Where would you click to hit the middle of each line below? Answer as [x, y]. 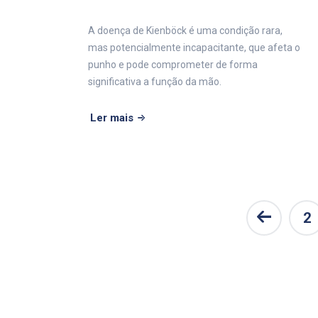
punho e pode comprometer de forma [173, 64]
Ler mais [112, 117]
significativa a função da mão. [155, 81]
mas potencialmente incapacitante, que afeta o [194, 47]
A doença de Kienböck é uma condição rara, [185, 30]
